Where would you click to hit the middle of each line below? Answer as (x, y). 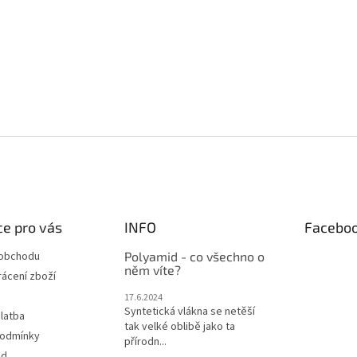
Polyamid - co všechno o (194, 256)
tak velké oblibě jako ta (179, 327)
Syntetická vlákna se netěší (189, 312)
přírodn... (145, 342)
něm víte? (152, 270)
